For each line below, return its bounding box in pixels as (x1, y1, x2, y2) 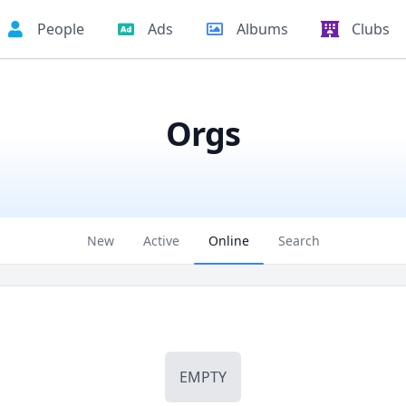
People (37, 19, 85, 39)
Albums (237, 19, 289, 39)
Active (142, 232, 179, 249)
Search (277, 232, 320, 249)
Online (208, 232, 249, 249)
